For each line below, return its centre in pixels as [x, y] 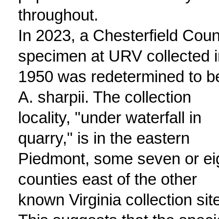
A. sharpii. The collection [104, 97]
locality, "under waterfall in [109, 118]
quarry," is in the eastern [104, 138]
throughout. [58, 15]
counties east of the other [107, 179]
